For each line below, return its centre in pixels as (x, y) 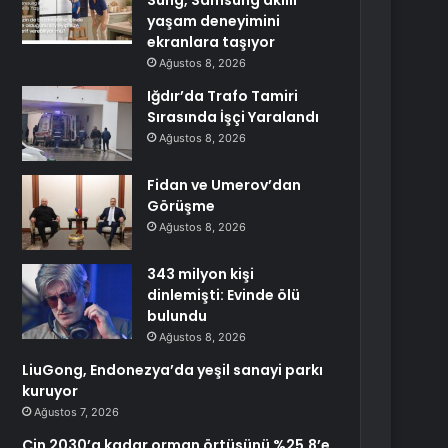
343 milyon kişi (201, 274)
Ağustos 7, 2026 (77, 412)
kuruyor (50, 391)
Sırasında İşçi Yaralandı (233, 117)
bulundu (177, 316)
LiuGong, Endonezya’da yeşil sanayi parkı (173, 370)
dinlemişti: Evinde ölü (224, 295)
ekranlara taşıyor (211, 42)
